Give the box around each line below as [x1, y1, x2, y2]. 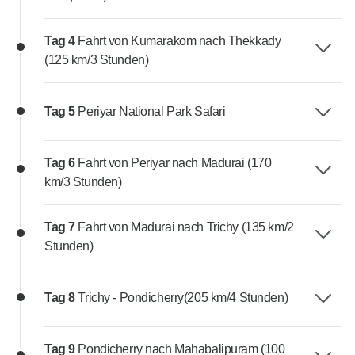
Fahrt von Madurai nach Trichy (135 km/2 [78, 220, 294, 235]
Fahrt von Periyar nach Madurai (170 [78, 156, 272, 170]
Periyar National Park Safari [78, 105, 226, 119]
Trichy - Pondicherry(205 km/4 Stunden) [78, 291, 288, 305]
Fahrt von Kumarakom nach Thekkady [78, 34, 281, 48]
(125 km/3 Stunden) [44, 53, 149, 67]
